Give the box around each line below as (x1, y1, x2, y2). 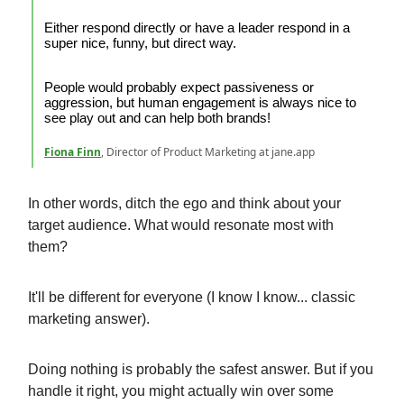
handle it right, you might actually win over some (28, 382, 334, 399)
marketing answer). (28, 310, 150, 326)
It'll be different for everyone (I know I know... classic (28, 289, 355, 305)
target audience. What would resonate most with (28, 216, 334, 233)
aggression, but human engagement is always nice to (44, 94, 356, 110)
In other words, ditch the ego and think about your (28, 195, 341, 211)
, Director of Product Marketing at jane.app (101, 143, 315, 160)
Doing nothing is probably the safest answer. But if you (28, 361, 373, 377)
